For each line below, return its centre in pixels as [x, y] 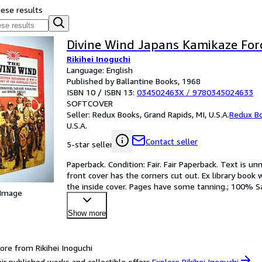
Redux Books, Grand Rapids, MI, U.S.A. [161, 114]
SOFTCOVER [90, 103]
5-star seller [90, 144]
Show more [87, 213]
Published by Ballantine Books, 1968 [134, 81]
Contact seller [172, 141]
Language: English [100, 70]
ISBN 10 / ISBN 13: [102, 92]
